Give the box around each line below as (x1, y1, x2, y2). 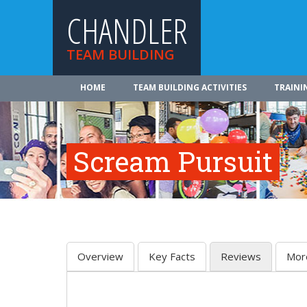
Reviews (221, 249, 261, 263)
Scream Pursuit (73, 143, 273, 180)
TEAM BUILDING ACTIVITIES (133, 82, 247, 93)
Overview (77, 249, 123, 263)
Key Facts (149, 249, 195, 263)
